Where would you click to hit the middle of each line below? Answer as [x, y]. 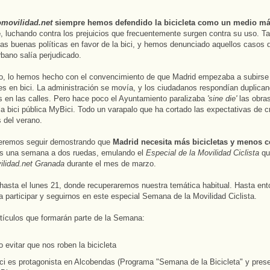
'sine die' [222, 98]
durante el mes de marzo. [110, 163]
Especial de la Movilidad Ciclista [201, 152]
